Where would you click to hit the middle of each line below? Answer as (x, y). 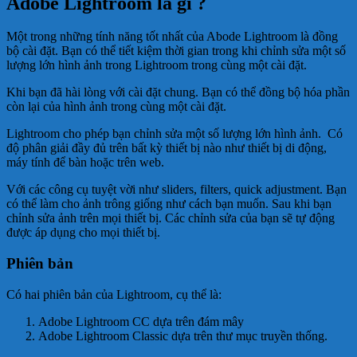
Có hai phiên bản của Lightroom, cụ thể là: (114, 294)
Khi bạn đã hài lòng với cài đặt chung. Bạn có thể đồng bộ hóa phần (178, 92)
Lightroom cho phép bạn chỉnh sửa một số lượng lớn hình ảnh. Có (175, 134)
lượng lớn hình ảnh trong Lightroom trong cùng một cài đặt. (157, 65)
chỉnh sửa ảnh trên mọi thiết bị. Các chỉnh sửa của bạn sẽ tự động (171, 218)
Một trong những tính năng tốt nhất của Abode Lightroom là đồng (172, 37)
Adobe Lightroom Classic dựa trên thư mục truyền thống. (183, 335)
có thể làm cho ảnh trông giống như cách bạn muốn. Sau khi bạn (169, 204)
